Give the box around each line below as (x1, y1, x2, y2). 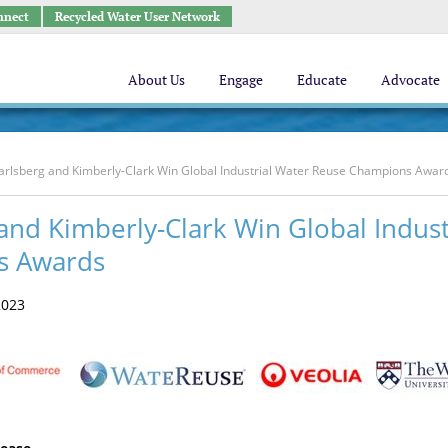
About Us (128, 69, 185, 89)
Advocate (381, 69, 440, 89)
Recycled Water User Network (54, 8, 220, 24)
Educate (297, 69, 347, 89)
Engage (219, 69, 263, 89)
